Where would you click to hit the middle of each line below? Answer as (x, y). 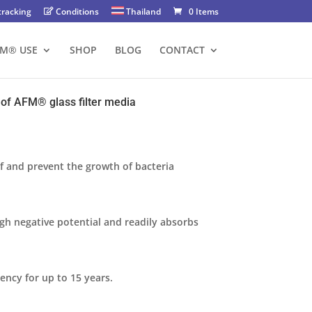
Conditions (77, 11)
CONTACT (182, 50)
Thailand (142, 11)
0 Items (203, 11)
